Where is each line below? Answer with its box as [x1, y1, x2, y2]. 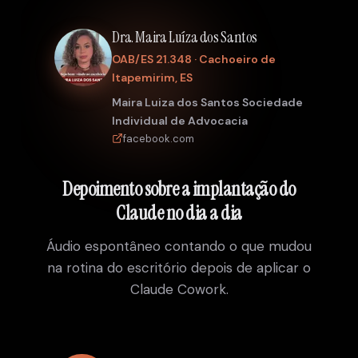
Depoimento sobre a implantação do [62, 176, 296, 202]
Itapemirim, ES [112, 70, 193, 85]
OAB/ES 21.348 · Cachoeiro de [112, 51, 276, 66]
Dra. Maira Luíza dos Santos [112, 27, 258, 48]
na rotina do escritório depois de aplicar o [47, 259, 311, 277]
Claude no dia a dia [116, 200, 242, 226]
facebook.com [123, 131, 195, 145]
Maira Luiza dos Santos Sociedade [112, 94, 304, 109]
